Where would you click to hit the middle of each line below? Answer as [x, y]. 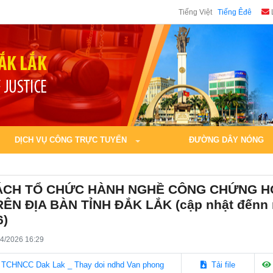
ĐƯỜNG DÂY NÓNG [226, 140]
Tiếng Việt [195, 12]
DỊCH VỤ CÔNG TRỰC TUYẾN [72, 140]
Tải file [222, 265]
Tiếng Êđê [235, 12]
